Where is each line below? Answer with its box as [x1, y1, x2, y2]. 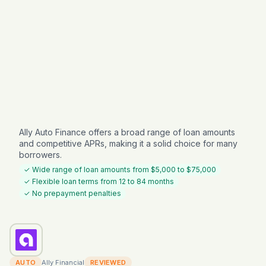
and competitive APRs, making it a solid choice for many [19, 138, 237, 148]
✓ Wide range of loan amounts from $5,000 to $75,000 [24, 165, 216, 174]
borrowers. [19, 150, 62, 160]
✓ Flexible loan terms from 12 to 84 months [24, 177, 174, 186]
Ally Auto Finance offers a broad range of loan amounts [19, 127, 235, 137]
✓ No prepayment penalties [24, 189, 121, 198]
